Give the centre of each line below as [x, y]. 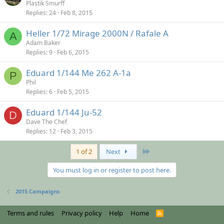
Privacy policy [81, 213]
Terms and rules [30, 213]
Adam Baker [43, 43]
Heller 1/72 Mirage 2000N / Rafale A [97, 33]
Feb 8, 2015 [76, 13]
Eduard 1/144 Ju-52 [64, 112]
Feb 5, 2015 [73, 92]
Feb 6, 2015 [73, 52]
